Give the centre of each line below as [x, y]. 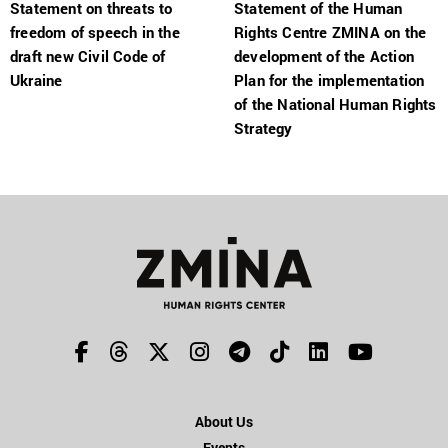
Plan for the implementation [329, 80]
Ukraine [36, 80]
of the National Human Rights [335, 104]
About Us [224, 422]
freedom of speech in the [95, 32]
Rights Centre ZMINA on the [330, 32]
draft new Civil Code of [88, 56]
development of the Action [324, 56]
